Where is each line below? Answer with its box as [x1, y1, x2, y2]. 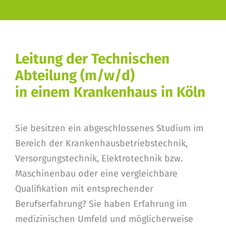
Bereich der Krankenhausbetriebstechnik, [15, 138, 188, 149]
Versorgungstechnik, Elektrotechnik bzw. [15, 153, 183, 164]
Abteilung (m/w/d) [15, 67, 135, 84]
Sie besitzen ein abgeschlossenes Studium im [15, 123, 203, 134]
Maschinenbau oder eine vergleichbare [15, 168, 178, 179]
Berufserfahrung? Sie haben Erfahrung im [15, 198, 187, 209]
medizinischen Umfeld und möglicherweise [15, 213, 193, 224]
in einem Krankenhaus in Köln [15, 84, 205, 100]
